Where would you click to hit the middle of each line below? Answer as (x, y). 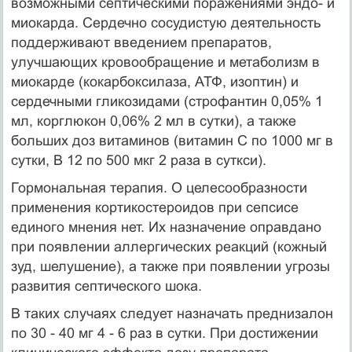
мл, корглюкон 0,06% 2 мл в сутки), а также (153, 121)
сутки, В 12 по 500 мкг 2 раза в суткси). (138, 160)
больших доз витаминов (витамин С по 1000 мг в (172, 140)
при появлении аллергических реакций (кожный (169, 246)
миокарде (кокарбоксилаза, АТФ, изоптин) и (154, 81)
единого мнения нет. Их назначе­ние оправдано (166, 227)
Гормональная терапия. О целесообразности (159, 187)
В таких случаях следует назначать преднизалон (172, 313)
